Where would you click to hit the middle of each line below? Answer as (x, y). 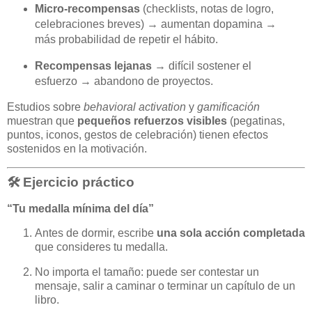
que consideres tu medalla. (101, 247)
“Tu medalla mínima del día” (80, 208)
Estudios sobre (45, 107)
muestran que (42, 121)
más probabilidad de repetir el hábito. (126, 40)
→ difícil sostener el (201, 66)
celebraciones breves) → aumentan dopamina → (155, 24)
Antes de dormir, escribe (96, 233)
